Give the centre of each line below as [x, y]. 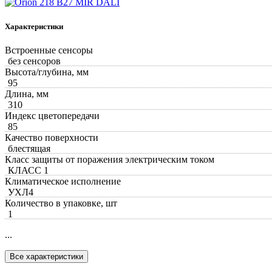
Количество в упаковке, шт [61, 203]
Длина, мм [27, 93]
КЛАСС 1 [28, 170]
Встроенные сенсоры [49, 50]
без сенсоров [34, 61]
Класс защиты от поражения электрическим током [110, 159]
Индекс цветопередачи [52, 115]
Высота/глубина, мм [47, 72]
